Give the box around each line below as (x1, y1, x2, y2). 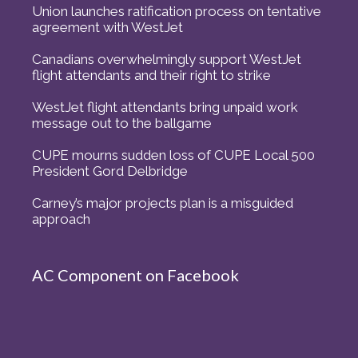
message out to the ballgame (32, 114, 212, 131)
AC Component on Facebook (32, 265, 239, 284)
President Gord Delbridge (32, 162, 188, 179)
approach (32, 210, 90, 227)
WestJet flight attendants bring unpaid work (32, 98, 298, 115)
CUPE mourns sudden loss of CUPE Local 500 (32, 146, 315, 163)
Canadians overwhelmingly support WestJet (32, 50, 301, 67)
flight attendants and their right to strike (32, 66, 271, 83)
